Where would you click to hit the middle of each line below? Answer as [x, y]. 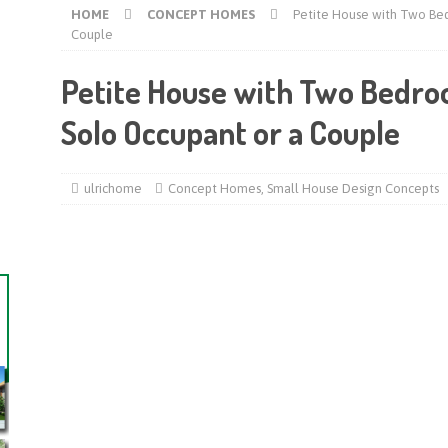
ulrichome [112, 188]
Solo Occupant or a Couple [230, 132]
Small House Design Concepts [352, 188]
